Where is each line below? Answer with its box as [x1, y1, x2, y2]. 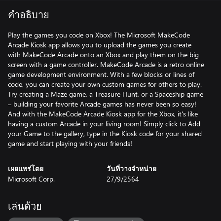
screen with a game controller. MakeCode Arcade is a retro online [8, 60, 204, 69]
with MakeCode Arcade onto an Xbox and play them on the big [8, 50, 199, 59]
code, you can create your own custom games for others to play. [8, 79, 202, 89]
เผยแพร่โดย [8, 166, 43, 173]
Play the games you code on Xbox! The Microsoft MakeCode [8, 30, 190, 39]
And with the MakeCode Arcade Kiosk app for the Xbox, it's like [8, 109, 198, 118]
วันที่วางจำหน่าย [107, 166, 156, 173]
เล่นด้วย [8, 202, 42, 212]
